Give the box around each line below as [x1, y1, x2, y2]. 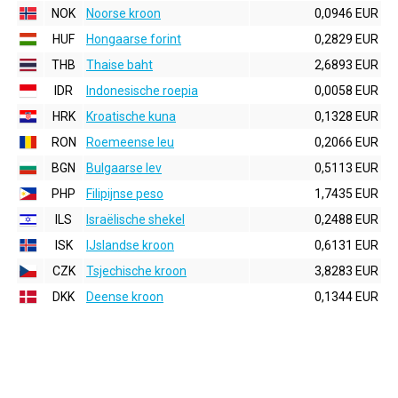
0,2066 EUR [314, 135, 378, 149]
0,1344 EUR [314, 290, 378, 304]
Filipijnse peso [86, 187, 163, 201]
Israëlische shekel [86, 212, 185, 227]
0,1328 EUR [314, 109, 378, 123]
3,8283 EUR [314, 264, 378, 278]
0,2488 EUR [314, 212, 378, 227]
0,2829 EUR [314, 32, 378, 46]
